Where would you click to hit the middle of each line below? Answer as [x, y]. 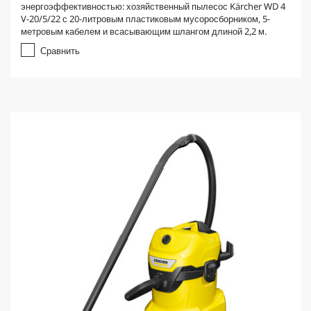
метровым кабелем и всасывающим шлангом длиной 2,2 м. [144, 31]
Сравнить [60, 51]
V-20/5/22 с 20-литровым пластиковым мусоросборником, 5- [145, 19]
